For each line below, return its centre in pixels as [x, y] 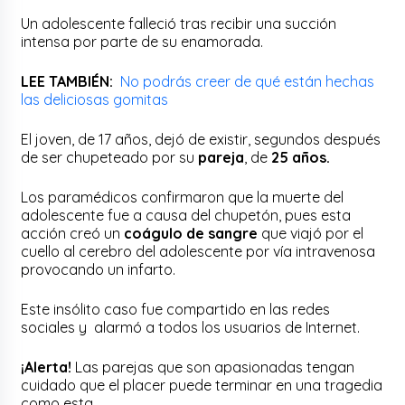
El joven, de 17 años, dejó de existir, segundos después [201, 139]
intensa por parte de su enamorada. [142, 41]
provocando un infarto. [99, 269]
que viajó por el [311, 233]
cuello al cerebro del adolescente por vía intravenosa [198, 251]
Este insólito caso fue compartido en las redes [176, 309]
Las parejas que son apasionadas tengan [213, 367]
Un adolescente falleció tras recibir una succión [179, 23]
